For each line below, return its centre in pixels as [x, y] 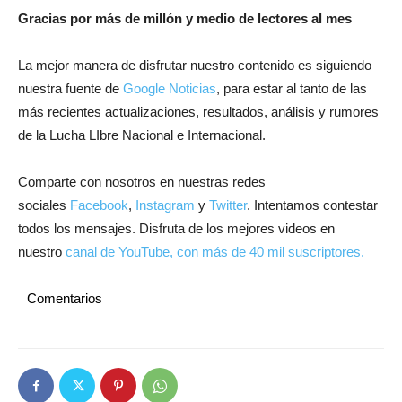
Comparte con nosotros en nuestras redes [142, 181]
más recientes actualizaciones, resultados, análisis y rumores [198, 111]
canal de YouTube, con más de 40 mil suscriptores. [213, 251]
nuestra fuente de [70, 88]
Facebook [99, 205]
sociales [44, 205]
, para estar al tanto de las [292, 88]
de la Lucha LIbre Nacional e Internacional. [142, 135]
